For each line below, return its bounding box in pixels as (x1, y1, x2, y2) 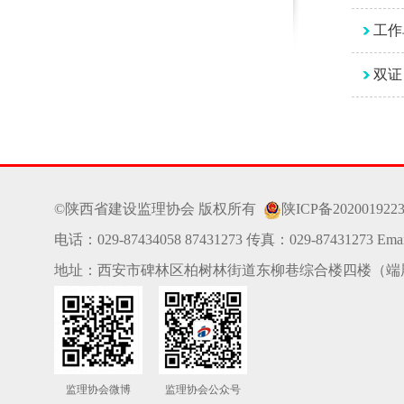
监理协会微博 (66, 383, 131, 396)
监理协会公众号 (165, 383, 241, 396)
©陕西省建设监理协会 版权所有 (54, 201, 263, 216)
